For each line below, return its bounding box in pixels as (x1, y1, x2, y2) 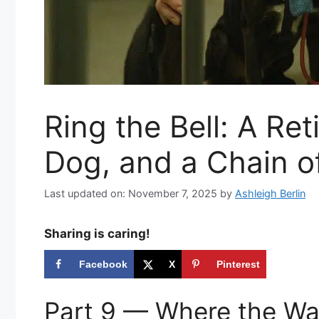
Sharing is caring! (44, 226, 150, 241)
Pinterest (216, 258, 260, 270)
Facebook (79, 258, 127, 270)
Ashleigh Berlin (235, 187, 305, 199)
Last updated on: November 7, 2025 (44, 187, 217, 199)
